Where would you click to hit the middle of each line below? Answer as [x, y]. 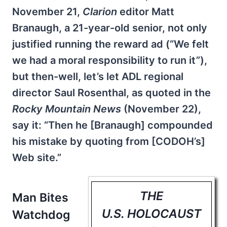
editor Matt [146, 12]
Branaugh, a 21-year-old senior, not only [110, 28]
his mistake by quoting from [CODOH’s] [109, 142]
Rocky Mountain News [68, 109]
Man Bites [40, 198]
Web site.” [37, 158]
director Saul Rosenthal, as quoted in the [111, 93]
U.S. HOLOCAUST [152, 214]
